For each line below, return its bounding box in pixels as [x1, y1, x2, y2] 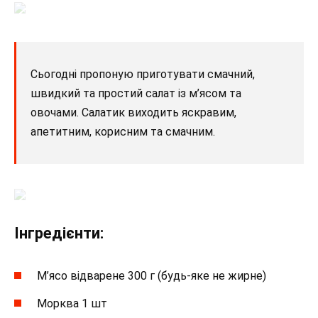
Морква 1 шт [37, 296, 107, 310]
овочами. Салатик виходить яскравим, [31, 105, 236, 119]
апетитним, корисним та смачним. [31, 124, 215, 138]
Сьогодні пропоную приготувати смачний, [31, 67, 255, 81]
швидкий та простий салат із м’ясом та [31, 86, 241, 100]
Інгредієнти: [14, 224, 104, 243]
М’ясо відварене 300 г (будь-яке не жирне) [37, 269, 266, 283]
